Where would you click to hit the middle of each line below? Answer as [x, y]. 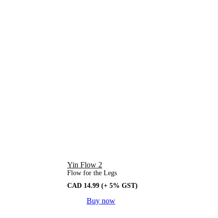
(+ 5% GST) [119, 185]
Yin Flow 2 [85, 164]
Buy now [101, 200]
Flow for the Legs [92, 173]
